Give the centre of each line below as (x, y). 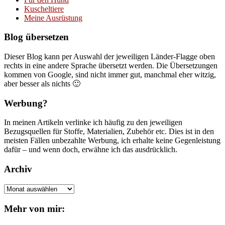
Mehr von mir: (34, 208)
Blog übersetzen (36, 37)
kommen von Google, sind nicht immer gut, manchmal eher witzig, (110, 74)
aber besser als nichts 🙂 (42, 83)
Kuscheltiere (44, 9)
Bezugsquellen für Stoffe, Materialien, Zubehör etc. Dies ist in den (109, 132)
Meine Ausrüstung (53, 18)
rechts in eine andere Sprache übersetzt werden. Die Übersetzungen (111, 65)
